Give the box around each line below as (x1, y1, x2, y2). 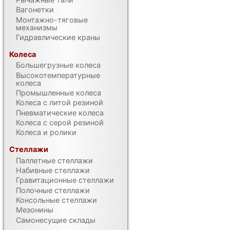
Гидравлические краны (16, 32, 101, 42)
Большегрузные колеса (16, 61, 101, 70)
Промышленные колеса (16, 88, 102, 97)
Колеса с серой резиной (16, 118, 104, 127)
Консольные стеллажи (16, 195, 98, 204)
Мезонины (16, 205, 54, 215)
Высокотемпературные (16, 70, 101, 80)
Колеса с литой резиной (16, 98, 104, 107)
